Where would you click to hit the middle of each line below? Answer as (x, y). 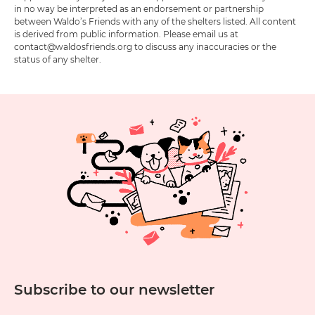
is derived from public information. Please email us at (126, 34)
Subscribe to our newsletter (114, 290)
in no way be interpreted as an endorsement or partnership (139, 9)
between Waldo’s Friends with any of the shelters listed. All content (155, 22)
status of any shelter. (58, 60)
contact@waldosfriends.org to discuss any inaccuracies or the (145, 47)
